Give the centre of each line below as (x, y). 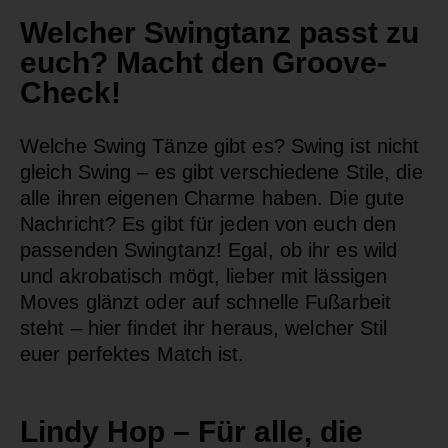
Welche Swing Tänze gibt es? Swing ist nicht (220, 145)
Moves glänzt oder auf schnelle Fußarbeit (206, 301)
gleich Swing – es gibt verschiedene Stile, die (221, 171)
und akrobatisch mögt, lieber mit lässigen (204, 275)
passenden (72, 249)
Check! (70, 92)
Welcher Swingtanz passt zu (219, 32)
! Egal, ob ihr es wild (306, 249)
